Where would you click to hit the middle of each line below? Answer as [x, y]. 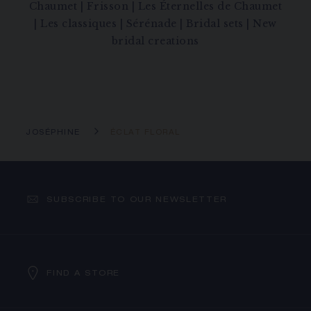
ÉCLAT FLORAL [145, 133]
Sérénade [151, 24]
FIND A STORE [84, 274]
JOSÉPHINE [53, 133]
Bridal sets [215, 24]
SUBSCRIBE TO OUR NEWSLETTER [137, 200]
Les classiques [79, 24]
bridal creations [155, 41]
